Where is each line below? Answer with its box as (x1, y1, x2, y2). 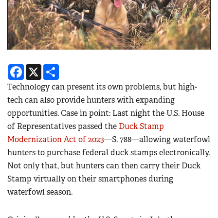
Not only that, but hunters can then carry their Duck (7, 161, 200, 171)
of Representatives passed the (7, 121, 119, 132)
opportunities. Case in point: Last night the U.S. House (7, 108, 204, 119)
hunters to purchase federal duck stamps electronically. (7, 147, 210, 158)
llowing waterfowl (144, 134, 210, 145)
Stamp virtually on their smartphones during (7, 174, 173, 184)
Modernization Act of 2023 (7, 134, 104, 145)
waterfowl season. (7, 187, 73, 198)
